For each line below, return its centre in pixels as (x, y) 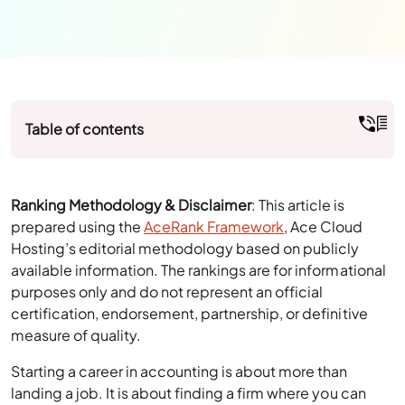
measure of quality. (76, 335)
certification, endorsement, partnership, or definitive (189, 313)
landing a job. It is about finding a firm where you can (188, 393)
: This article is (298, 205)
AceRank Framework (214, 226)
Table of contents (85, 129)
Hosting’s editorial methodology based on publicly (185, 248)
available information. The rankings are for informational (198, 270)
